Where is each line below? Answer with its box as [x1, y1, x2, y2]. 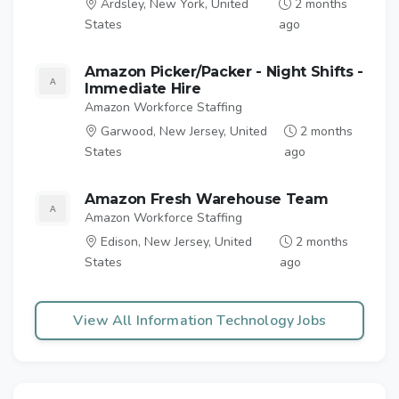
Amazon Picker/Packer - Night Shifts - [85, 63, 364, 81]
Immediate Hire [85, 80, 201, 98]
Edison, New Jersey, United [97, 233, 252, 251]
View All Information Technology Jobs [73, 311, 326, 331]
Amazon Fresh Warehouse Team [85, 191, 329, 208]
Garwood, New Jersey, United [97, 123, 267, 141]
